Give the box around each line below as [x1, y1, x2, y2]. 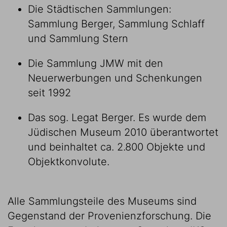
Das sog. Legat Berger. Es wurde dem [28, 111, 206, 124]
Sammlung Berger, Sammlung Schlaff [28, 18, 205, 30]
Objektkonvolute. [28, 156, 109, 168]
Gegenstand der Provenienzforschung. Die [8, 210, 211, 222]
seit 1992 [28, 87, 71, 99]
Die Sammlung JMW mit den [28, 57, 163, 69]
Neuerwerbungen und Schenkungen [28, 72, 202, 84]
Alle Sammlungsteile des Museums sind [8, 195, 197, 207]
